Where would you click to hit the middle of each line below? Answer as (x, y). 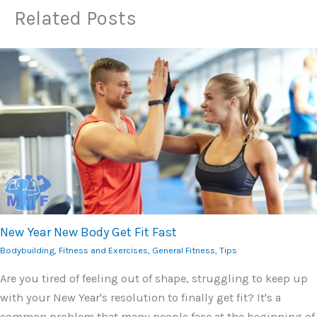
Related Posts (75, 19)
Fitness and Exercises (103, 250)
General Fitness (184, 250)
